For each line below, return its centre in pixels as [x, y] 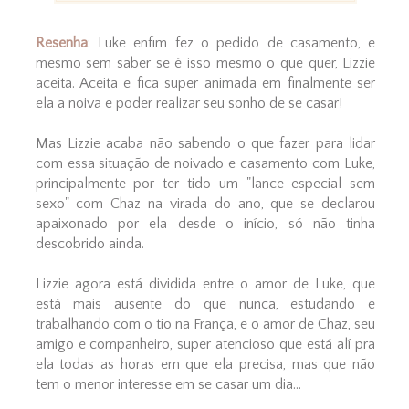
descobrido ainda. [89, 244]
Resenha [61, 43]
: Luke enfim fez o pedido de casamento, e [231, 43]
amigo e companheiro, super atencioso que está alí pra [205, 345]
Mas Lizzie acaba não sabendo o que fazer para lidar [205, 144]
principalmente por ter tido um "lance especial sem [205, 184]
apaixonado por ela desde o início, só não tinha [205, 224]
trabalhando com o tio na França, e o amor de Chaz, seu [205, 325]
